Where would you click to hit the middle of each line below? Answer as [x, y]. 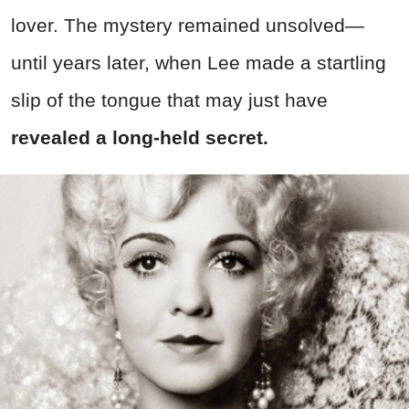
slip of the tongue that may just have [169, 100]
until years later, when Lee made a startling [199, 62]
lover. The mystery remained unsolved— [188, 25]
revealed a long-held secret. [140, 137]
